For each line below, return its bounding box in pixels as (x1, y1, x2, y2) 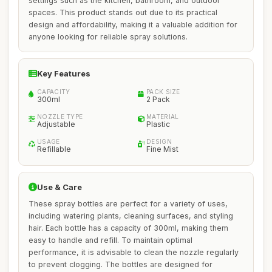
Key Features (37, 69, 90, 78)
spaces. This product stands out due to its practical (29, 8, 217, 17)
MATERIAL (146, 113, 179, 120)
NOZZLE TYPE (37, 113, 83, 120)
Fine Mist (146, 144, 178, 154)
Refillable (37, 144, 71, 154)
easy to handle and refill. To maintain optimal (29, 236, 192, 245)
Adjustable (37, 120, 75, 129)
